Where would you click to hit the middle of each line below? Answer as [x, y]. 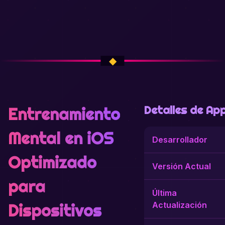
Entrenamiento [64, 114]
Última [164, 193]
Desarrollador [180, 140]
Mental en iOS [61, 138]
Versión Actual [182, 166]
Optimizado [52, 162]
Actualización [180, 205]
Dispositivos [55, 210]
